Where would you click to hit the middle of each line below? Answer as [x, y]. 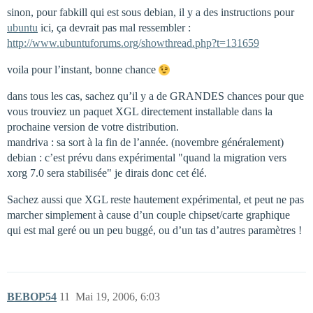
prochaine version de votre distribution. [93, 126]
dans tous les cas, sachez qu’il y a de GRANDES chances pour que [155, 96]
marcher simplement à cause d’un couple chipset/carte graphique [148, 214]
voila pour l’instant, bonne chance [83, 69]
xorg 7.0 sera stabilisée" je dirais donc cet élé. [107, 173]
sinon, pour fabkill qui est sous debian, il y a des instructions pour [151, 12]
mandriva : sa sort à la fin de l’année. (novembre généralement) [145, 142]
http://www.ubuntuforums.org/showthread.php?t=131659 [133, 43]
